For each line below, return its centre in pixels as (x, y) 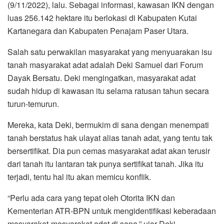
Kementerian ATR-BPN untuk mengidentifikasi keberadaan (112, 210)
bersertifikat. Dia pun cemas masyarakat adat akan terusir (109, 150)
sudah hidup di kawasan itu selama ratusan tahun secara (108, 90)
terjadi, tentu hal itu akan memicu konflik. (79, 176)
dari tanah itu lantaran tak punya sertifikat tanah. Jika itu (105, 163)
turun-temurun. (33, 103)
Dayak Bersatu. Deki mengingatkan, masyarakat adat (101, 77)
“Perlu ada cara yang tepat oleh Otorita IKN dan (91, 197)
